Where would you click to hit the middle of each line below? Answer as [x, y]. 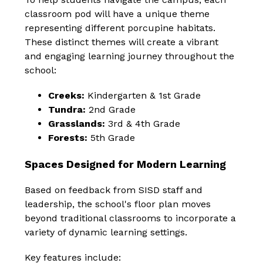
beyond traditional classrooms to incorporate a [131, 218]
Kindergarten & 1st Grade [143, 96]
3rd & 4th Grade [143, 124]
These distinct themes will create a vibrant [122, 42]
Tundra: [67, 110]
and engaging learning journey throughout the [130, 56]
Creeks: [67, 96]
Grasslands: [77, 124]
